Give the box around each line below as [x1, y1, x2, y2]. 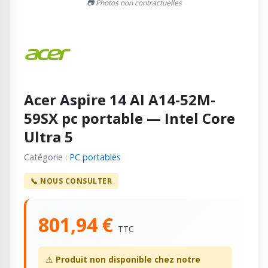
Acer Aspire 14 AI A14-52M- [24, 89, 215, 109]
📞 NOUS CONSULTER [31, 175, 112, 186]
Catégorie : [24, 151, 69, 163]
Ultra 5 [24, 126, 73, 147]
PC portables [69, 151, 121, 163]
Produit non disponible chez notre [56, 254, 200, 266]
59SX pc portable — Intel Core [24, 108, 235, 128]
